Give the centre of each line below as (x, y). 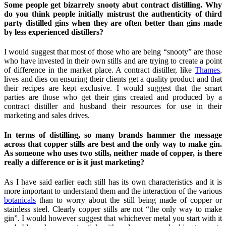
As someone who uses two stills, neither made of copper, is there (113, 153)
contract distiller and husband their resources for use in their (113, 106)
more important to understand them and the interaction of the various (113, 191)
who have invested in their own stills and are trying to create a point (113, 61)
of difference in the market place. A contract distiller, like (99, 70)
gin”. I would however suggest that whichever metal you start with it (113, 218)
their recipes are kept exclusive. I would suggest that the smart (113, 88)
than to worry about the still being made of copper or (129, 200)
